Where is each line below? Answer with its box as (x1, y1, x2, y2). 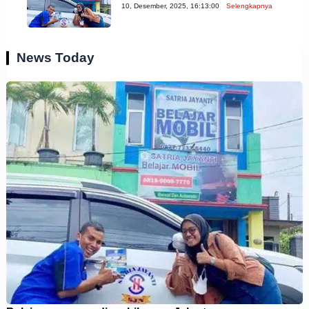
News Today (16, 50, 94, 66)
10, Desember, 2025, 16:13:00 (121, 1, 220, 10)
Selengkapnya (226, 1, 273, 10)
